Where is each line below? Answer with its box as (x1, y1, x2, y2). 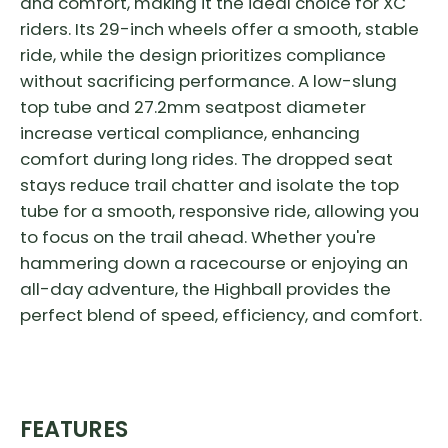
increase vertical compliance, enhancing (20, 121, 360, 146)
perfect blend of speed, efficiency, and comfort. (20, 303, 422, 328)
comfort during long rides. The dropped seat (20, 147, 393, 172)
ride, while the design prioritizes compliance (20, 43, 386, 68)
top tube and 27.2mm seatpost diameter (20, 95, 366, 120)
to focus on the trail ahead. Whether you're (20, 225, 376, 250)
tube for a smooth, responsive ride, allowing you (20, 199, 419, 224)
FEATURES (20, 412, 128, 445)
